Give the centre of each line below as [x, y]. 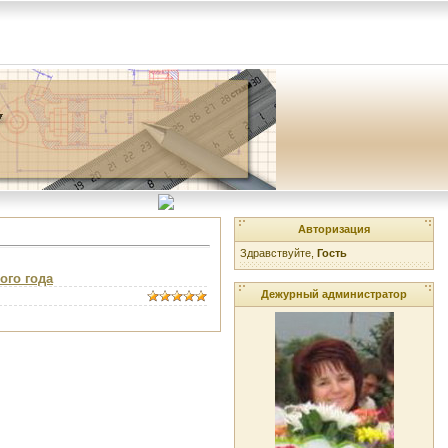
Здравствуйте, [278, 253]
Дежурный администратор [334, 294]
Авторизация [334, 229]
